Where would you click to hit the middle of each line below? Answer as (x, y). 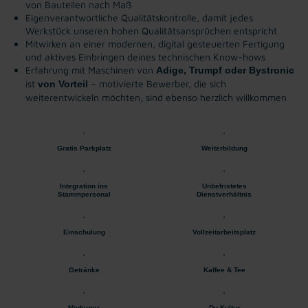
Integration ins (84, 186)
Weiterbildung (224, 148)
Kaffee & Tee (224, 269)
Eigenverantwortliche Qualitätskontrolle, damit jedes (139, 17)
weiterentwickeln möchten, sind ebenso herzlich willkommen (156, 97)
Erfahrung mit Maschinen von (91, 69)
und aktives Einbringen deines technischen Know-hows (145, 56)
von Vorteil (63, 84)
